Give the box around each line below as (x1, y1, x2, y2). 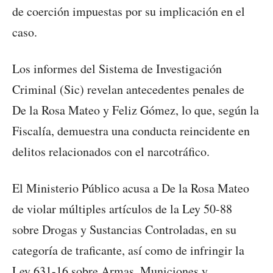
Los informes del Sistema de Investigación (12, 60, 222, 77)
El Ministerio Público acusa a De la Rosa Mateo (12, 180, 249, 197)
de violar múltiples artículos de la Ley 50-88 (12, 200, 232, 218)
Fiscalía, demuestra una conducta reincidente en (12, 122, 250, 140)
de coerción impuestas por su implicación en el (12, 3, 245, 20)
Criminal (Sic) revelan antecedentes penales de (12, 81, 244, 98)
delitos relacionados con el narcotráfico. (12, 143, 210, 160)
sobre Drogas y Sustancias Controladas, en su (12, 221, 236, 238)
